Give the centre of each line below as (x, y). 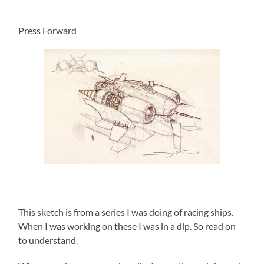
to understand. (48, 240)
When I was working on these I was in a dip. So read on (127, 226)
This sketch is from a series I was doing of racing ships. (126, 212)
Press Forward (48, 30)
